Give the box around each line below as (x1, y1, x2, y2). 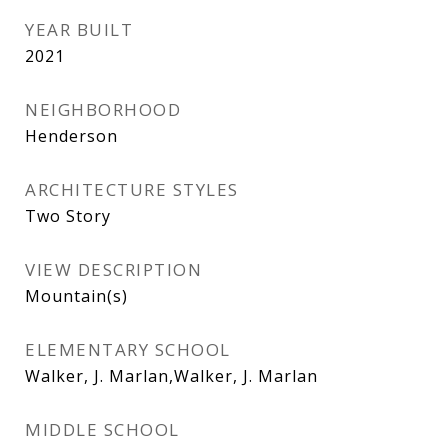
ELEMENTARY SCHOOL (25, 338, 231, 361)
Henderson (25, 125, 118, 147)
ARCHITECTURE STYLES (25, 178, 239, 201)
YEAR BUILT (25, 18, 133, 41)
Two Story (25, 205, 111, 227)
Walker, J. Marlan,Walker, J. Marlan (25, 365, 318, 387)
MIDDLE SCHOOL (25, 418, 180, 441)
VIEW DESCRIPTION (25, 258, 202, 281)
